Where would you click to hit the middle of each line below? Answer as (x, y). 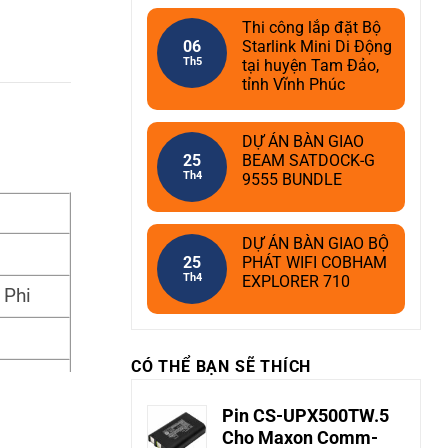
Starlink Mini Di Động (317, 46)
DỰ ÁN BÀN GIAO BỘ (315, 243)
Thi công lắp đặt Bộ (311, 27)
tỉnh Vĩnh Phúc (293, 84)
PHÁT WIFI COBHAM (314, 262)
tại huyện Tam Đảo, (310, 65)
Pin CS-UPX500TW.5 (305, 416)
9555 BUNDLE (292, 179)
